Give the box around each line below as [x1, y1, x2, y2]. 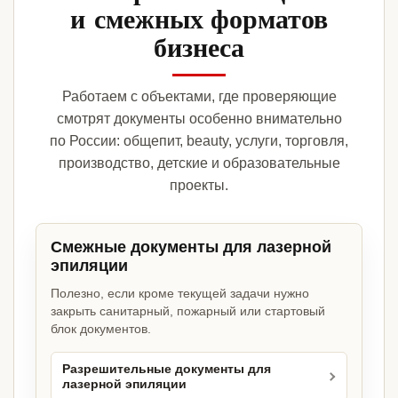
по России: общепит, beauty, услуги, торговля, [50, 133, 348, 149]
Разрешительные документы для [62, 362, 271, 377]
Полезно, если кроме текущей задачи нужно [51, 286, 309, 301]
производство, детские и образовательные [58, 155, 340, 171]
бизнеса [154, 27, 244, 67]
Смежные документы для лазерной [51, 238, 331, 257]
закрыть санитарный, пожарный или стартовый [51, 304, 325, 319]
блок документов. [51, 322, 151, 337]
